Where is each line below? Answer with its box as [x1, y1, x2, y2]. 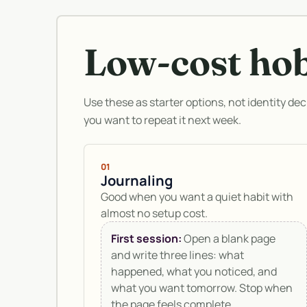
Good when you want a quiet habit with [101, 189, 293, 205]
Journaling [101, 171, 173, 191]
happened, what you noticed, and [111, 264, 277, 280]
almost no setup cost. [101, 206, 208, 221]
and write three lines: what [111, 247, 244, 263]
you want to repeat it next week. [84, 112, 241, 128]
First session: [111, 231, 182, 247]
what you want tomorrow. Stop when [111, 280, 293, 296]
